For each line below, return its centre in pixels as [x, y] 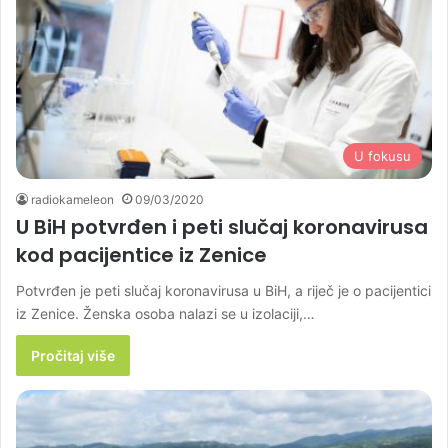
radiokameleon [72, 200]
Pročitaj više [73, 356]
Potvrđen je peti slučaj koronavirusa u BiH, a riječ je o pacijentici [223, 291]
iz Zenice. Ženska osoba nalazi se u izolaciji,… [165, 314]
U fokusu [382, 156]
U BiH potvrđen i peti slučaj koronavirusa [222, 227]
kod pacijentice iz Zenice [141, 255]
